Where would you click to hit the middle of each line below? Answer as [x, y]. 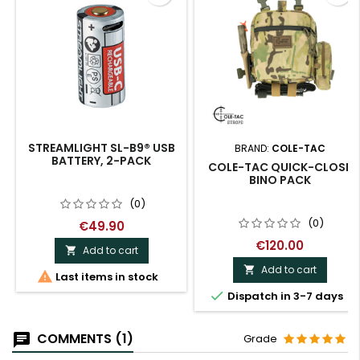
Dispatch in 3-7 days [284, 297]
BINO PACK [280, 180]
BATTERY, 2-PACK [101, 161]
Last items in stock [105, 277]
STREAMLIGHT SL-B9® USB [101, 148]
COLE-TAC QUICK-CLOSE [280, 168]
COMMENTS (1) [84, 339]
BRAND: [253, 149]
